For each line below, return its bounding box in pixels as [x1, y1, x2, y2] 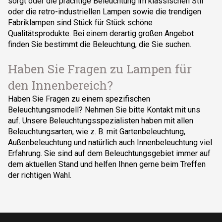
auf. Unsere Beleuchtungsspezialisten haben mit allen [8, 116, 193, 125]
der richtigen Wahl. [8, 170, 71, 180]
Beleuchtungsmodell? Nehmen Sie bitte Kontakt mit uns [8, 105, 200, 114]
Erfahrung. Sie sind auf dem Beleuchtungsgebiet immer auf [8, 149, 211, 158]
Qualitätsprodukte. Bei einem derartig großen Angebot [8, 29, 194, 38]
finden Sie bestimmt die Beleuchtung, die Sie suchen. [8, 40, 191, 49]
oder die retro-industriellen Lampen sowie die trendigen [8, 7, 201, 16]
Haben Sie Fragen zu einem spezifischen [8, 94, 150, 104]
